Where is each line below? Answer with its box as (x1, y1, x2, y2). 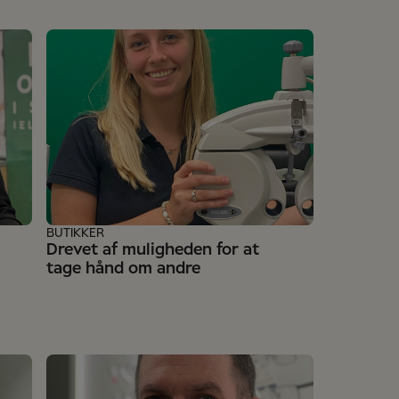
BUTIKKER (46, 227, 104, 240)
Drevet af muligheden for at (46, 242, 259, 258)
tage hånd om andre (46, 261, 200, 277)
